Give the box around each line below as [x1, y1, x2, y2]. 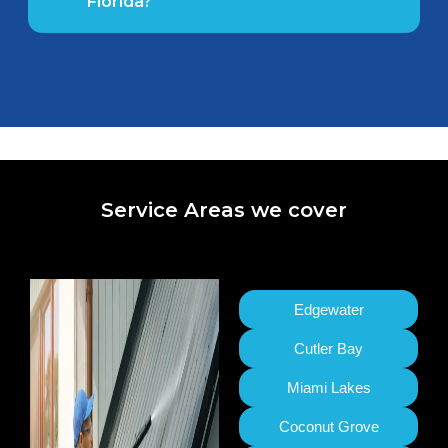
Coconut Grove [278, 418, 379, 436]
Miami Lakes [286, 379, 371, 397]
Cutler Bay [294, 340, 364, 358]
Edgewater [293, 301, 364, 319]
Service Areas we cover [101, 198, 347, 223]
